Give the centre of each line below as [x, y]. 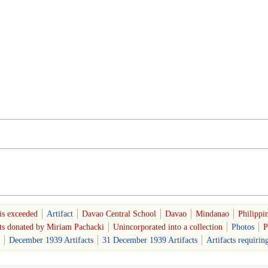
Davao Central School [119, 214]
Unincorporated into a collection [168, 227]
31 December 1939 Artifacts [150, 240]
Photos [243, 227]
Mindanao [212, 214]
